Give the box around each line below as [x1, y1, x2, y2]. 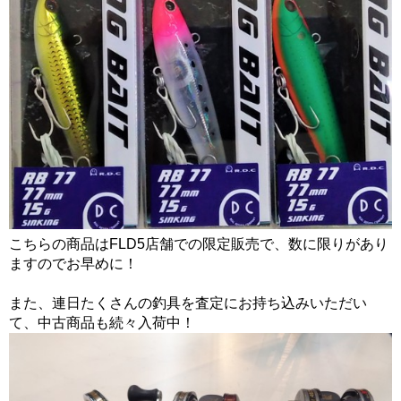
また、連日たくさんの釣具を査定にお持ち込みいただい [9, 295, 367, 311]
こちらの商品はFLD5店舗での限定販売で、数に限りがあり [9, 236, 388, 252]
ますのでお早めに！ [9, 256, 138, 272]
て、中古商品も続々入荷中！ [9, 315, 195, 331]
